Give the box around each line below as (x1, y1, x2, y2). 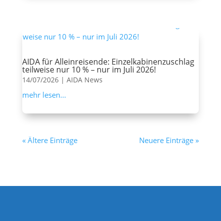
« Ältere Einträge (22, 135, 77, 146)
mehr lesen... (22, 90, 66, 100)
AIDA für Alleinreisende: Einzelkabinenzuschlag (22, 56, 194, 68)
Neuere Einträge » (139, 135, 199, 146)
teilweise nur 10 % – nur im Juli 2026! (22, 64, 156, 75)
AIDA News (66, 75, 103, 85)
